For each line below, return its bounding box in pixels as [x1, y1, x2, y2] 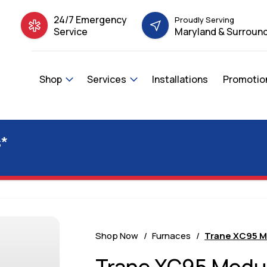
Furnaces [152, 229, 191, 242]
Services [87, 73, 126, 86]
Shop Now [95, 229, 139, 242]
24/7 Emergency [54, 13, 127, 26]
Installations [151, 73, 208, 86]
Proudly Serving [175, 14, 234, 25]
